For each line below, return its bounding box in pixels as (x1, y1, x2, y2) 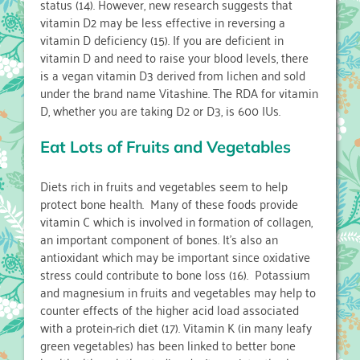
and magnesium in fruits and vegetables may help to (40, 280, 316, 304)
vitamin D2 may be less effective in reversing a (40, 10, 285, 34)
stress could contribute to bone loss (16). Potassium (40, 263, 310, 286)
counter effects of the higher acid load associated (40, 298, 299, 321)
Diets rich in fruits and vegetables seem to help (40, 174, 288, 198)
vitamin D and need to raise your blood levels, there (40, 46, 309, 69)
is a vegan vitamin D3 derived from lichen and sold (40, 63, 305, 87)
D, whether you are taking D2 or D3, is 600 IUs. (40, 99, 280, 122)
